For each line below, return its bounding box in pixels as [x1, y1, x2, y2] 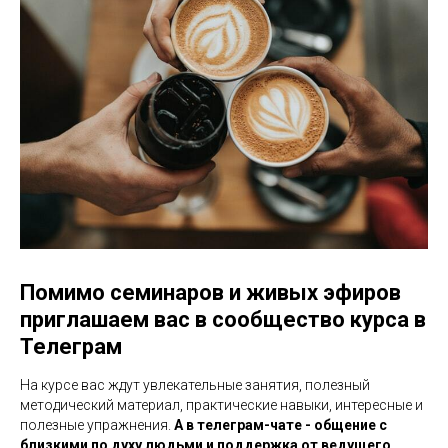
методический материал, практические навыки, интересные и [20, 396, 423, 413]
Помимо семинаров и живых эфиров [20, 279, 401, 305]
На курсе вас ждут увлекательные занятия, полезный [20, 376, 370, 393]
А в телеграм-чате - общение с [174, 416, 387, 433]
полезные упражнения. [20, 416, 174, 433]
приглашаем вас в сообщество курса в [20, 306, 426, 332]
